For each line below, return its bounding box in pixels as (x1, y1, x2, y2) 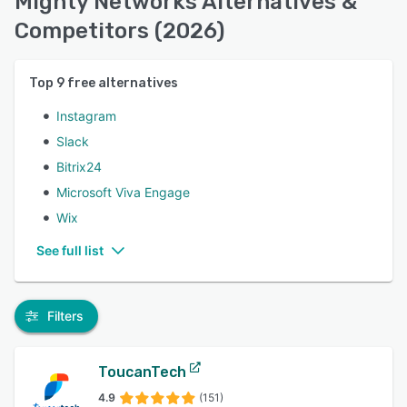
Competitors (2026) (15, 18, 224, 44)
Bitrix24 (56, 159, 102, 174)
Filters (47, 308, 84, 323)
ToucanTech (98, 363, 186, 381)
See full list (36, 243, 104, 258)
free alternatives (65, 75, 178, 91)
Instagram (56, 108, 116, 124)
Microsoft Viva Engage (56, 184, 190, 200)
